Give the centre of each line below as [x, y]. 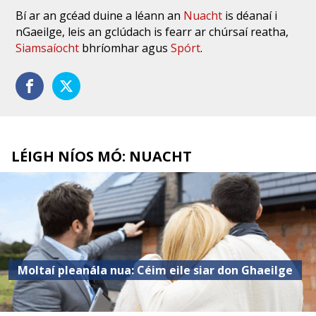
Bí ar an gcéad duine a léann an [100, 15]
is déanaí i [251, 15]
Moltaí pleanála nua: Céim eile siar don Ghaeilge [156, 270]
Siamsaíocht [49, 48]
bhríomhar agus [127, 48]
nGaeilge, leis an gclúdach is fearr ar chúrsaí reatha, [152, 31]
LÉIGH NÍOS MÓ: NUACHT [102, 156]
